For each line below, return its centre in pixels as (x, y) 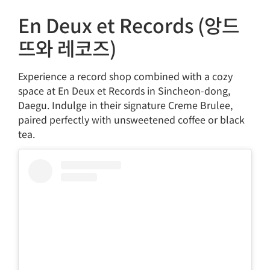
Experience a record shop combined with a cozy (125, 76)
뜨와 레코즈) (67, 47)
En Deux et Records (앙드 (129, 24)
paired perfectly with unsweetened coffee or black (131, 119)
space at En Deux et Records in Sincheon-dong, (124, 90)
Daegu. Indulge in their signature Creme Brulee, (125, 105)
